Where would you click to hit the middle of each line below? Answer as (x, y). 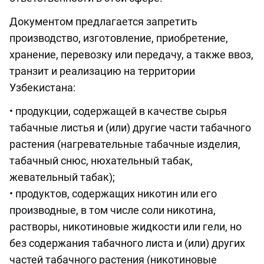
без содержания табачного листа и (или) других (127, 243)
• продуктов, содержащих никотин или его (113, 194)
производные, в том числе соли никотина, (113, 210)
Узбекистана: (42, 88)
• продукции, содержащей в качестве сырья (118, 111)
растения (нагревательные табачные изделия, (125, 144)
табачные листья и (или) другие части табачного (130, 128)
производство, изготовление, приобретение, (119, 38)
